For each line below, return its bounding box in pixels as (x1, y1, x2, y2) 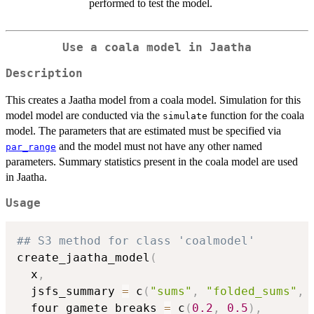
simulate (163, 110, 207, 121)
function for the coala (207, 109, 304, 121)
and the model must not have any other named (56, 139, 262, 152)
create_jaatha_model (17, 251, 150, 265)
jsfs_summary (17, 285, 122, 299)
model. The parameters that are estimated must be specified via (6, 124, 281, 137)
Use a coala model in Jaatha (62, 41, 252, 55)
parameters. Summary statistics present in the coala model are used (6, 155, 298, 168)
